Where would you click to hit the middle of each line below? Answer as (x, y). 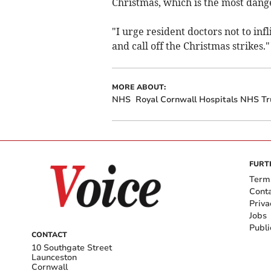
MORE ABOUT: (139, 87)
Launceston (54, 257)
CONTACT (49, 234)
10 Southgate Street (72, 247)
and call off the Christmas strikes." (191, 46)
